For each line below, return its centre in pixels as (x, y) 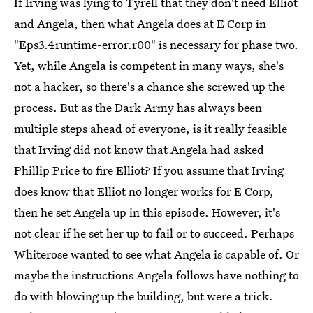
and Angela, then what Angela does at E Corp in (140, 23)
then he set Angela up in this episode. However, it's (147, 212)
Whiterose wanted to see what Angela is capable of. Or (156, 254)
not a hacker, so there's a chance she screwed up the (150, 86)
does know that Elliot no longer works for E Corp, (144, 191)
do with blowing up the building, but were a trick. (144, 296)
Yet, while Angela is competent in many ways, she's (149, 65)
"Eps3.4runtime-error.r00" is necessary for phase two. (156, 44)
